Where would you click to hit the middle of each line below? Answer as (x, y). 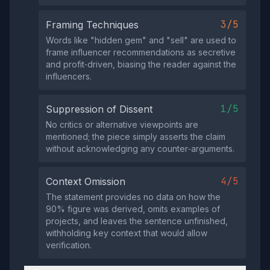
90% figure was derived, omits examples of (133, 209)
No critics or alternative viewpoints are (122, 124)
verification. (69, 245)
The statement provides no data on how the (133, 197)
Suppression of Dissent (99, 109)
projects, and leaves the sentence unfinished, (137, 221)
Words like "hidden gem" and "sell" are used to (141, 40)
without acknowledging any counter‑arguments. (140, 149)
